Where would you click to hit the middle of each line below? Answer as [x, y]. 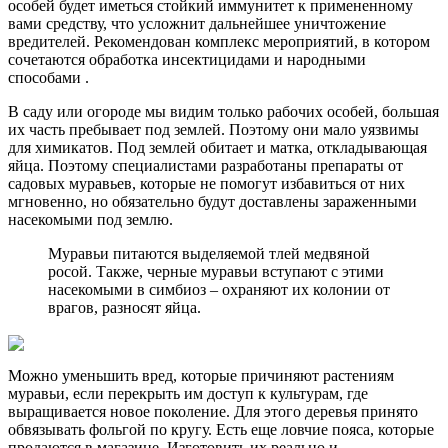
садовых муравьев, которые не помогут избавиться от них [206, 183]
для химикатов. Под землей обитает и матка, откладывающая [217, 147]
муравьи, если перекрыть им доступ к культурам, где [188, 394]
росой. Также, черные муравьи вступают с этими [216, 271]
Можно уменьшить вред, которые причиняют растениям [201, 376]
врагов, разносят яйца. [124, 307]
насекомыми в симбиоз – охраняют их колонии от [219, 289]
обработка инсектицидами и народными [227, 59]
